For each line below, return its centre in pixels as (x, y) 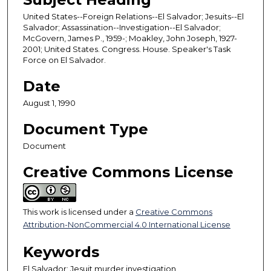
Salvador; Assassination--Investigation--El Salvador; (122, 27)
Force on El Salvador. (64, 60)
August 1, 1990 (49, 103)
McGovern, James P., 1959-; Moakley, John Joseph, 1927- (130, 38)
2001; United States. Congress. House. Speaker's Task (127, 49)
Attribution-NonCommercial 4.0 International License (127, 224)
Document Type (86, 129)
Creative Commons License (128, 172)
